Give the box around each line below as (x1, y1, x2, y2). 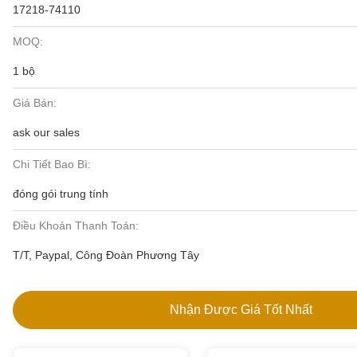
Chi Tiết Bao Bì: (13, 158, 91, 171)
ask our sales (13, 126, 80, 139)
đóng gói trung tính (13, 187, 108, 200)
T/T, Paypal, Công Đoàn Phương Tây (13, 249, 199, 261)
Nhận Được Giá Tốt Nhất (169, 303, 312, 316)
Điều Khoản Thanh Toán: (13, 219, 139, 232)
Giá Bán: (13, 96, 57, 109)
